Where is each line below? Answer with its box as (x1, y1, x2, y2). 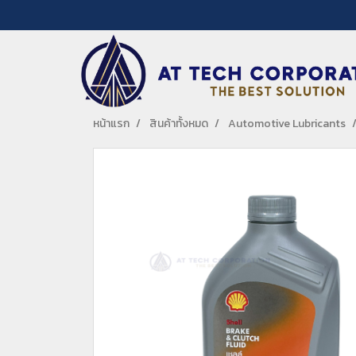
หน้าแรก (93, 115, 130, 132)
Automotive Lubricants (228, 115, 346, 132)
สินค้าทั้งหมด (149, 115, 208, 132)
